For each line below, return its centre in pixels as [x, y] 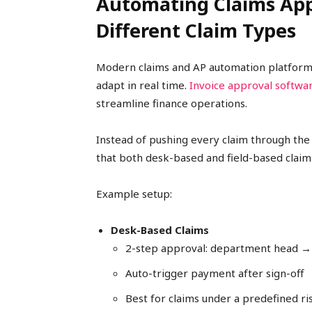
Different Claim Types [196, 31]
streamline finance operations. [172, 103]
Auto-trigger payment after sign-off [214, 273]
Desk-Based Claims [160, 230]
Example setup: [134, 194]
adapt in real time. [143, 85]
